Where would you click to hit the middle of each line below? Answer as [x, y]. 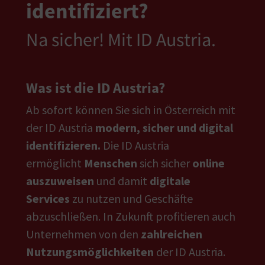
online [209, 163]
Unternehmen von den [83, 234]
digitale [170, 181]
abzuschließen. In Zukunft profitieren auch [131, 216]
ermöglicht [55, 163]
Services [48, 198]
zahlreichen [172, 234]
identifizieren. [64, 145]
